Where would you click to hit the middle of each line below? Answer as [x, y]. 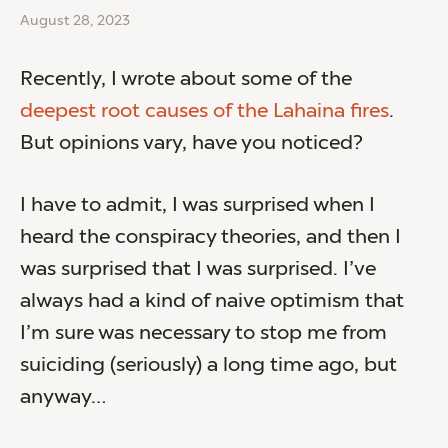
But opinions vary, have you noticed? [191, 143]
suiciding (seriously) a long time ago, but [208, 365]
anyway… [63, 397]
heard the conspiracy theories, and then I [210, 237]
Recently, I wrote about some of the [188, 79]
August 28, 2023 [75, 20]
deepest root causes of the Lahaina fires [204, 111]
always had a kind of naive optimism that [212, 301]
